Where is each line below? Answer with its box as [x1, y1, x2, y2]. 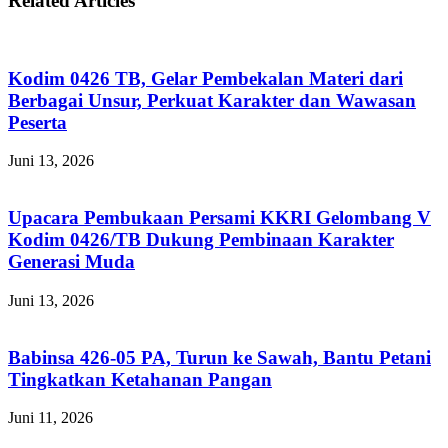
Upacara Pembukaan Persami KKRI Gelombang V [8, 207, 431, 229]
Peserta [8, 111, 67, 133]
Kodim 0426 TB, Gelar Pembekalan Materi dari [8, 67, 403, 89]
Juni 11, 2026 [8, 409, 93, 427]
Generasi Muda [8, 251, 135, 273]
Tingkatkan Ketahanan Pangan [8, 368, 272, 390]
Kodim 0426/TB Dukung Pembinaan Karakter [8, 229, 394, 251]
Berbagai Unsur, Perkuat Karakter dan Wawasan [8, 89, 416, 111]
